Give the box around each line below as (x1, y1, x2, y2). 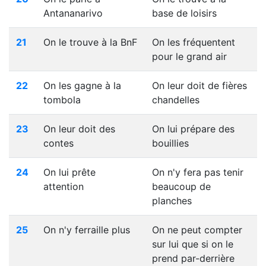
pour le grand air (152, 50, 227, 62)
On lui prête (43, 166, 96, 178)
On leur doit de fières (152, 80, 247, 91)
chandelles (152, 94, 199, 106)
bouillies (152, 137, 189, 149)
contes (43, 137, 74, 149)
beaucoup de (152, 180, 211, 192)
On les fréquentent (152, 36, 235, 48)
